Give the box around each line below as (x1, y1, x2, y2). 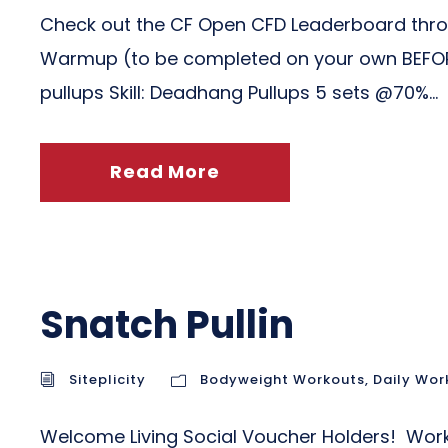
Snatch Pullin (40, 298, 294, 351)
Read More (110, 159, 220, 184)
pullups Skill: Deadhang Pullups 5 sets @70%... (40, 80, 438, 105)
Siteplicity (69, 370, 146, 389)
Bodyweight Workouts (200, 370, 365, 389)
